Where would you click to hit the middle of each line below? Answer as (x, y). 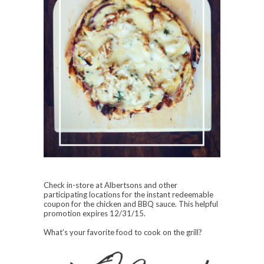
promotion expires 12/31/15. (95, 214)
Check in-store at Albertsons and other (110, 185)
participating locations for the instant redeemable (128, 195)
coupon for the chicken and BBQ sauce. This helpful (131, 204)
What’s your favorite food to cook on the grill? (123, 232)
